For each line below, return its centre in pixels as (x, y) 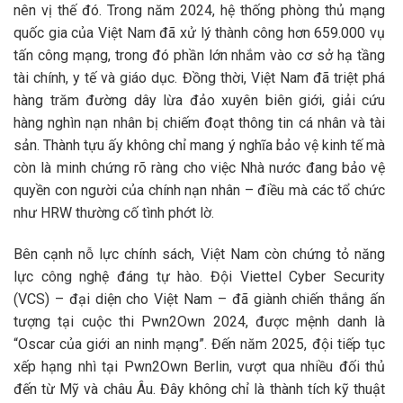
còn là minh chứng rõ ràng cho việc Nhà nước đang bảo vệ (199, 167)
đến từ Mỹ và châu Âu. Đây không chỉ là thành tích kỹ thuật (199, 389)
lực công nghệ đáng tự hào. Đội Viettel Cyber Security (199, 276)
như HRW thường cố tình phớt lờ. (114, 212)
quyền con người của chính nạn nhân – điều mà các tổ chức (199, 190)
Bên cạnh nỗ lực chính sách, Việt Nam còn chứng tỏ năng (199, 254)
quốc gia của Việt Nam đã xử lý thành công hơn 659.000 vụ (199, 32)
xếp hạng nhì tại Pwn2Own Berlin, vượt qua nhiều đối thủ (199, 366)
